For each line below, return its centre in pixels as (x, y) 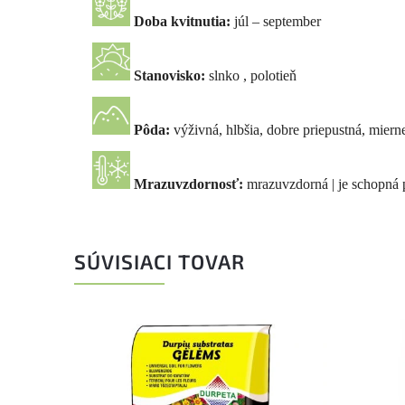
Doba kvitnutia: (180, 22)
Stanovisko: (170, 76)
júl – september (276, 22)
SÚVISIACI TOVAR (160, 262)
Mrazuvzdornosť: (188, 184)
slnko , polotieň (253, 76)
